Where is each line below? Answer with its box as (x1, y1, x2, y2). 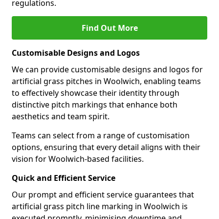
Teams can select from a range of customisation (12, 130, 190, 141)
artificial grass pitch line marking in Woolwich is (12, 201, 188, 212)
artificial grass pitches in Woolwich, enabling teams (12, 76, 201, 87)
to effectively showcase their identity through (12, 88, 179, 98)
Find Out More (81, 22, 138, 33)
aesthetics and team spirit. (12, 111, 109, 122)
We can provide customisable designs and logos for (12, 64, 203, 75)
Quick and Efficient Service (12, 173, 115, 183)
